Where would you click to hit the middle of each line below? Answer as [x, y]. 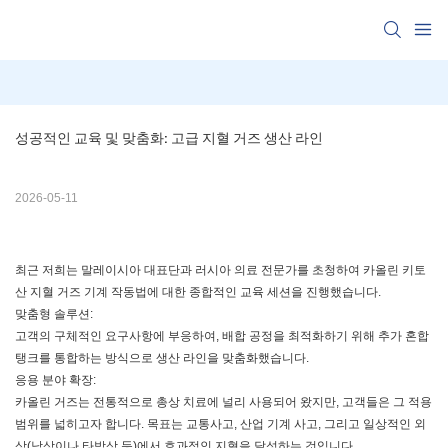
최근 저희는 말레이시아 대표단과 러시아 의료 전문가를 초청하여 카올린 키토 [220, 270]
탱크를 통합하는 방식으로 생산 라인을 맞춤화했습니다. [162, 358]
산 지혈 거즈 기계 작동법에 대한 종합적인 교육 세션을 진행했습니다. [198, 292]
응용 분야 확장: [55, 380]
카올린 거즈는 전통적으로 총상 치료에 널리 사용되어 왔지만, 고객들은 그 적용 [223, 402]
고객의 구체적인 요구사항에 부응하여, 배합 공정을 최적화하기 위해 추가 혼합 [222, 336]
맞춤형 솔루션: [54, 314]
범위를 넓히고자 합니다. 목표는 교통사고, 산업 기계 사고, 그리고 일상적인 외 [220, 424]
